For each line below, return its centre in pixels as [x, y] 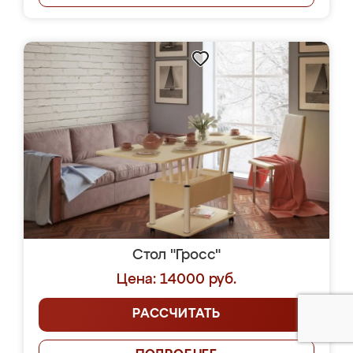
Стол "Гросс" [176, 255]
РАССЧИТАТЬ [176, 314]
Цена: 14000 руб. [176, 280]
